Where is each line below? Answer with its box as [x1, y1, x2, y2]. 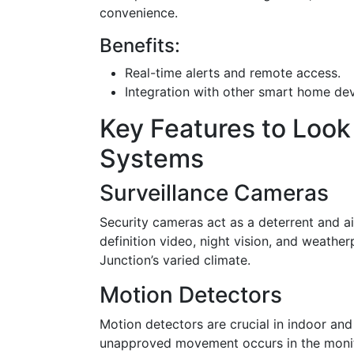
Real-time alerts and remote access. [125, 65, 341, 81]
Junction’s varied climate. [100, 252, 250, 268]
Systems [100, 143, 204, 174]
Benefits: [100, 34, 180, 57]
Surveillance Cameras [100, 179, 329, 206]
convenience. [100, 5, 178, 21]
